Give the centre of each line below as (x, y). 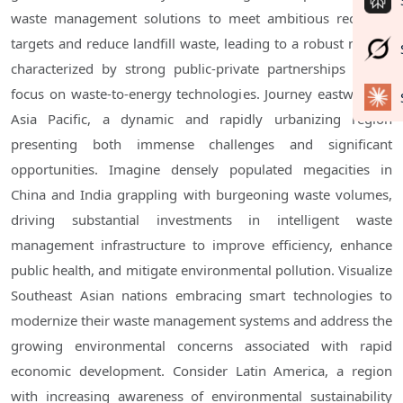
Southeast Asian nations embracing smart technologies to (201, 296)
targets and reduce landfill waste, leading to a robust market (201, 44)
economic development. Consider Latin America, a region (201, 371)
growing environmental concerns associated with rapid (201, 346)
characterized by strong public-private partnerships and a (201, 69)
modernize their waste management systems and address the (201, 321)
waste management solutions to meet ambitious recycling (201, 18)
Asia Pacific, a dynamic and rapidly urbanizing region (201, 119)
